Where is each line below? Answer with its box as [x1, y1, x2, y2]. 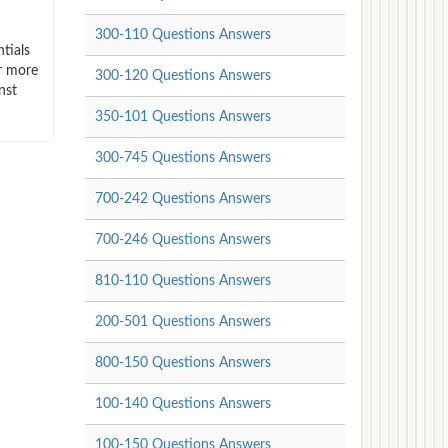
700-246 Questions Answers [94, 232, 271, 247]
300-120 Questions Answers [94, 68, 271, 83]
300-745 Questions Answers [94, 150, 271, 165]
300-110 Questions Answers [94, 27, 271, 42]
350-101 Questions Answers [94, 109, 271, 124]
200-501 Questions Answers [94, 314, 271, 329]
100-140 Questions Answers [94, 396, 271, 411]
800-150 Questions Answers [94, 355, 271, 370]
